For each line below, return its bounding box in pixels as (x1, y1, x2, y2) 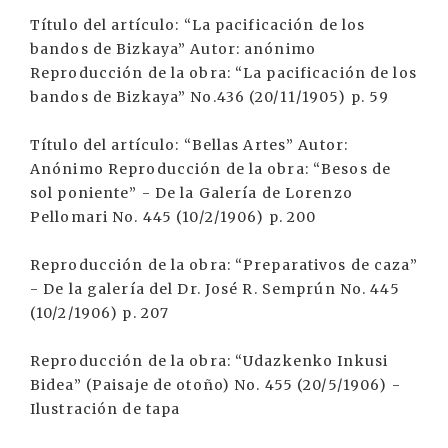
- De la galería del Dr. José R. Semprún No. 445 (30, 280, 400, 298)
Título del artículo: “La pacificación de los (30, 16, 366, 34)
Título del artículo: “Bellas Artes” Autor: (30, 136, 349, 154)
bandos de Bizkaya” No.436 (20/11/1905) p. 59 (30, 88, 390, 106)
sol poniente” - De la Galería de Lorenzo (30, 184, 353, 202)
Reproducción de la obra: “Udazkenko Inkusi (30, 352, 389, 370)
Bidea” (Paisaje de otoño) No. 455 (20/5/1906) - (30, 376, 401, 394)
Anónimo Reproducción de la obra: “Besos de (30, 160, 392, 178)
